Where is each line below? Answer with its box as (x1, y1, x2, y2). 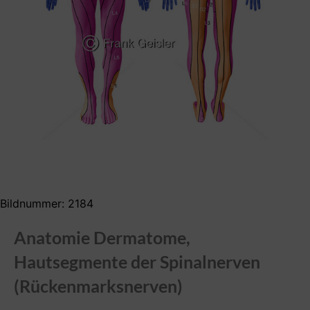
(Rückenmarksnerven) (14, 275, 183, 297)
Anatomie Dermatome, (14, 227, 190, 248)
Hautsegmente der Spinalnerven (14, 251, 260, 273)
